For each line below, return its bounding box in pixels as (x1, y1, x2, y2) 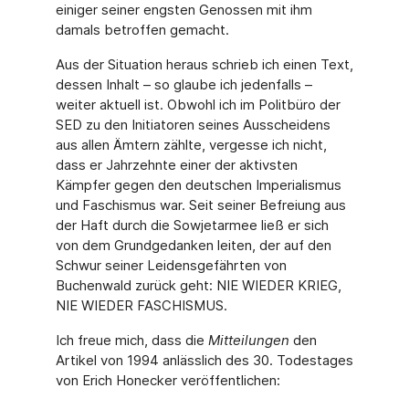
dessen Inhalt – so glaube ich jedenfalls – (55, 76, 312, 93)
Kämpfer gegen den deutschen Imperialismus (55, 176, 341, 194)
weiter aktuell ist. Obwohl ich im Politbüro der (55, 96, 341, 113)
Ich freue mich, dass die (55, 331, 208, 349)
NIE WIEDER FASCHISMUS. (55, 297, 227, 314)
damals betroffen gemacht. (55, 21, 229, 38)
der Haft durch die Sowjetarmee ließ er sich (55, 216, 329, 234)
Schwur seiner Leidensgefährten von (55, 257, 287, 274)
